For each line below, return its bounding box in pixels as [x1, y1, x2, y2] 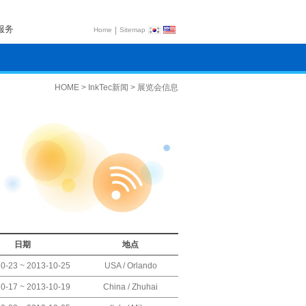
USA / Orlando [104, 261, 157, 270]
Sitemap [120, 25, 145, 33]
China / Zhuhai [103, 282, 158, 292]
